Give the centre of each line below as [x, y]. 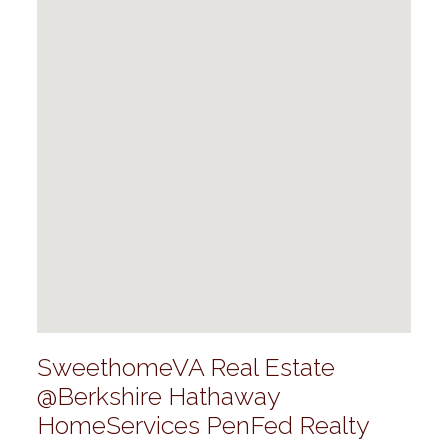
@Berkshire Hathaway [158, 395]
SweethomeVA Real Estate [185, 366]
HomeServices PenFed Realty [203, 424]
